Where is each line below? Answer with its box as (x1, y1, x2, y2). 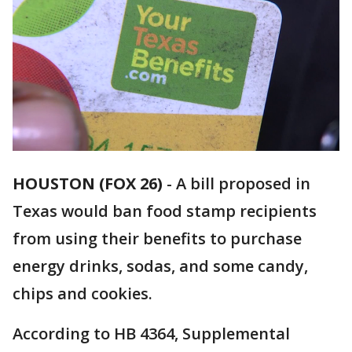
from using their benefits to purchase (13, 228, 302, 250)
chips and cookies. (13, 283, 152, 305)
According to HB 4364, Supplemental (13, 323, 290, 345)
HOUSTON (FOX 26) (13, 173, 163, 195)
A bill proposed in (176, 173, 310, 195)
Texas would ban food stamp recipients (13, 200, 317, 222)
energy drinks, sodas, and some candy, (13, 255, 308, 277)
